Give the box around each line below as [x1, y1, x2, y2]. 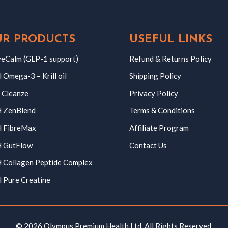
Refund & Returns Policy [129, 54, 212, 63]
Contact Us [129, 140, 167, 150]
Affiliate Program [129, 123, 189, 132]
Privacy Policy [129, 89, 178, 98]
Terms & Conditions [129, 106, 195, 115]
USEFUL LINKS [129, 34, 212, 45]
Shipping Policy [129, 71, 181, 80]
